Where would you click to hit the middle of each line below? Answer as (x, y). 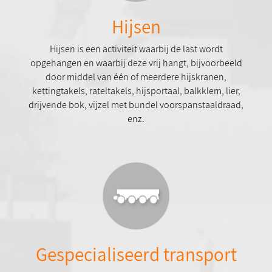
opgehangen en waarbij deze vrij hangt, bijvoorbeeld (136, 63)
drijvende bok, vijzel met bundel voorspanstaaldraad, (136, 105)
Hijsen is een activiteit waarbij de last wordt (136, 49)
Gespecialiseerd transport (136, 254)
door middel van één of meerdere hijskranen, (136, 77)
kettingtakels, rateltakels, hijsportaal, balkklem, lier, (136, 91)
